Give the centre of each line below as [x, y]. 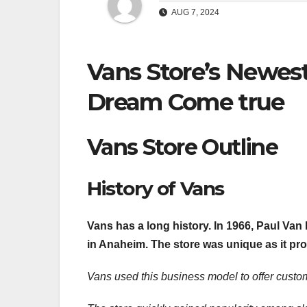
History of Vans [156, 189]
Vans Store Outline [183, 147]
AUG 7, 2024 [195, 13]
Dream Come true [186, 102]
